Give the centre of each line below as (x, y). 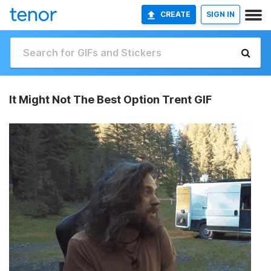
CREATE (175, 14)
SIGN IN (220, 14)
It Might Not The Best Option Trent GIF (110, 100)
